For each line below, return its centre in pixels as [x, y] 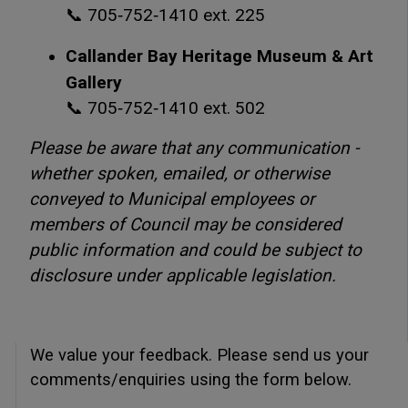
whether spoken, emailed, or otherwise [179, 173]
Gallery [94, 82]
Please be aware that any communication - [194, 148]
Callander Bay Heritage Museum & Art [219, 55]
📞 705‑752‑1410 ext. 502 [165, 107]
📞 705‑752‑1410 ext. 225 [165, 15]
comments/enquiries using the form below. [191, 379]
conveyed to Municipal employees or [172, 199]
